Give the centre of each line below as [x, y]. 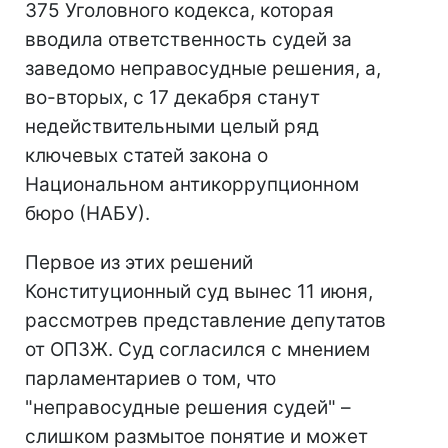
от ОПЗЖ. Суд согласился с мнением [197, 350]
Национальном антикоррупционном [192, 185]
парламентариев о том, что [150, 379]
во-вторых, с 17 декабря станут [172, 98]
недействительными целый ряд [172, 127]
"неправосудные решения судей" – [188, 408]
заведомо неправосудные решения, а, [203, 69]
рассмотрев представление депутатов [205, 321]
